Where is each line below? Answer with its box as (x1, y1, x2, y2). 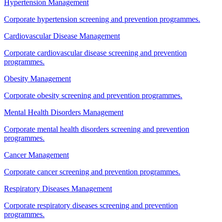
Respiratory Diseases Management (4, 184, 112, 193)
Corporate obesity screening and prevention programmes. (4, 91, 182, 100)
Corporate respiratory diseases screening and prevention (4, 201, 178, 210)
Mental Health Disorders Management (4, 108, 123, 116)
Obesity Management (4, 74, 71, 83)
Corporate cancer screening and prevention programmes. (4, 167, 180, 176)
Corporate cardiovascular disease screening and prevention (4, 48, 187, 57)
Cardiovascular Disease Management (4, 31, 120, 40)
